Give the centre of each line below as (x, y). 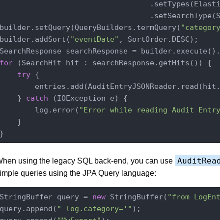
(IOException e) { (88, 98)
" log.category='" (94, 208)
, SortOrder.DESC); (158, 39)
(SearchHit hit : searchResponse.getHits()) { (112, 63)
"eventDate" (94, 39)
